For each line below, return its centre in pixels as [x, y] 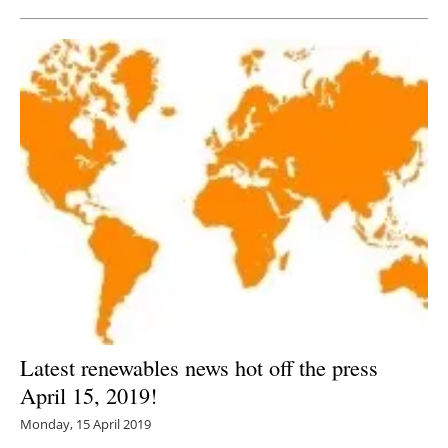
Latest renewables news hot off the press [199, 367]
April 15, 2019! [88, 395]
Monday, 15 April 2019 [85, 424]
